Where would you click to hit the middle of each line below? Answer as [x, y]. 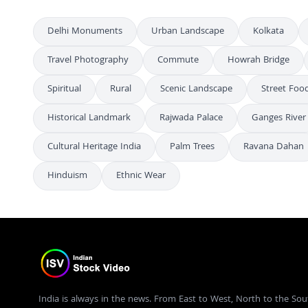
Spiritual [64, 89]
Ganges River [279, 118]
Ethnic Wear [141, 176]
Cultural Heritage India [94, 147]
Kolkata [268, 32]
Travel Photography [88, 60]
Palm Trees [192, 147]
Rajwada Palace [191, 118]
